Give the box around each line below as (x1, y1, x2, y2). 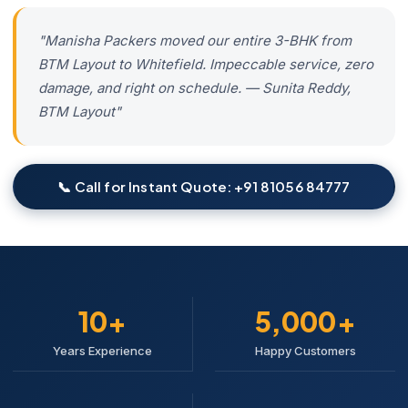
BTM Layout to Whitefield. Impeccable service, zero (38, 55, 373, 73)
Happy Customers (254, 342, 356, 358)
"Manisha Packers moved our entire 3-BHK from (38, 31, 352, 49)
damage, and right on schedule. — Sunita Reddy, (38, 78, 351, 97)
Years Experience (53, 342, 152, 358)
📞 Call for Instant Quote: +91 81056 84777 (57, 177, 351, 195)
